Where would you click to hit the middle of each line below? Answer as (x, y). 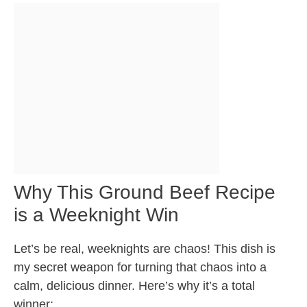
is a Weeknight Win (96, 215)
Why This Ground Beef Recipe (145, 193)
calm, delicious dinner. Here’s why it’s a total (134, 286)
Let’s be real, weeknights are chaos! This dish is (145, 249)
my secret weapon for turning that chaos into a (140, 268)
